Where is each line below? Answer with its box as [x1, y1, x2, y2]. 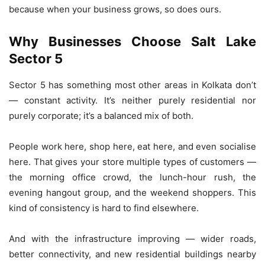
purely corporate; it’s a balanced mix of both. [9, 109, 193, 121]
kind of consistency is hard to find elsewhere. [9, 202, 199, 214]
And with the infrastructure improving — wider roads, [9, 232, 256, 244]
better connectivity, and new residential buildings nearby [9, 248, 256, 260]
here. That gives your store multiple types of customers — [9, 156, 256, 167]
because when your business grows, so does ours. [9, 3, 221, 15]
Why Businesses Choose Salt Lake [9, 33, 256, 49]
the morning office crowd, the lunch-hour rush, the [9, 171, 256, 183]
